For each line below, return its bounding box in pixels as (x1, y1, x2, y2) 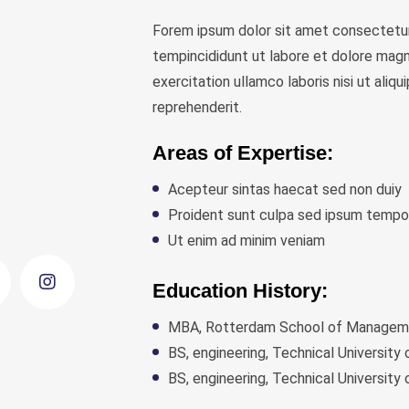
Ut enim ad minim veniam (167, 231, 325, 249)
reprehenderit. (152, 98, 242, 116)
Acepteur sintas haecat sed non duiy (167, 180, 402, 198)
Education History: (152, 278, 328, 302)
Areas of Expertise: (152, 141, 333, 164)
